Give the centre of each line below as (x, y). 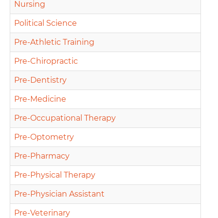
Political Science (45, 23)
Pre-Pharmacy (42, 156)
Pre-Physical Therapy (55, 175)
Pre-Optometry (44, 137)
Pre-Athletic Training (54, 42)
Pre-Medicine (40, 99)
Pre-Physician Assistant (59, 194)
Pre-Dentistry (40, 80)
